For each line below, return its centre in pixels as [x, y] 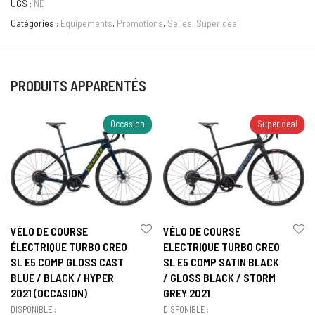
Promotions [140, 23]
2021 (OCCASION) [49, 293]
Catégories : [36, 23]
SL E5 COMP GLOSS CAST [67, 262]
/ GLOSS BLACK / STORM [219, 278]
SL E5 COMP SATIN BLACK [221, 262]
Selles [180, 23]
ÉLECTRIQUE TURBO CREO [69, 247]
